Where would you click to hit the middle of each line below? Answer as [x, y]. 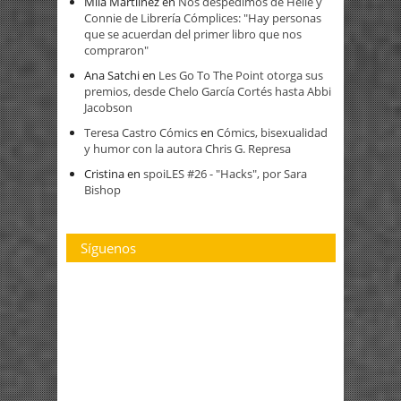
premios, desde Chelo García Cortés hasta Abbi [208, 92]
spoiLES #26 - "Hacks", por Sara [225, 174]
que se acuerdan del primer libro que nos [193, 34]
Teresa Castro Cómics [141, 133]
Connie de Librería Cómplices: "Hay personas [203, 18]
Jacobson [108, 108]
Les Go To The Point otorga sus [241, 76]
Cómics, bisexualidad [272, 133]
